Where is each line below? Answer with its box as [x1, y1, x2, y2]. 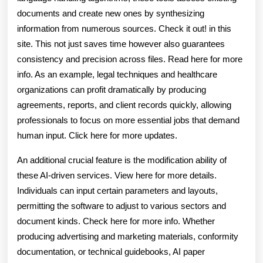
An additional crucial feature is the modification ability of [17, 155, 227, 165]
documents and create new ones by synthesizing [17, 8, 204, 18]
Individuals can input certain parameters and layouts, [17, 186, 218, 195]
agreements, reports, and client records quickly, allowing [17, 100, 231, 110]
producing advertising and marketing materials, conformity [17, 231, 238, 241]
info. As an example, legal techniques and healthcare [17, 69, 217, 79]
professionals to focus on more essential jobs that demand [17, 115, 240, 125]
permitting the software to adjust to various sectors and [17, 201, 226, 211]
